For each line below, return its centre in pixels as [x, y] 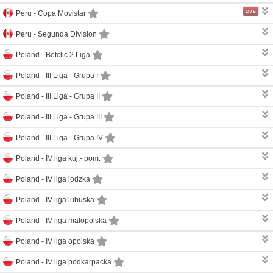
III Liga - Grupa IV [74, 137]
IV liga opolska [70, 241]
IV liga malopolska [76, 220]
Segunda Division [67, 34]
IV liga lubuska [70, 200]
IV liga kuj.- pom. [73, 158]
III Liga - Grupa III [74, 117]
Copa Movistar [62, 13]
